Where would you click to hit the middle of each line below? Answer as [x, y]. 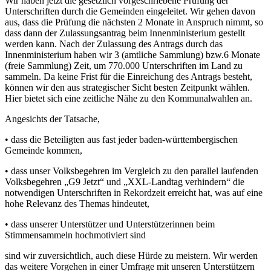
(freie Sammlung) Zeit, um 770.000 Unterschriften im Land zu [124, 65]
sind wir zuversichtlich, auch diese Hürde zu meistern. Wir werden [131, 255]
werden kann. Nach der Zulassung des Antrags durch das [114, 44]
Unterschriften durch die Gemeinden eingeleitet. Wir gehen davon [130, 11]
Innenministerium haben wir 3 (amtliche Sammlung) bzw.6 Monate [132, 54]
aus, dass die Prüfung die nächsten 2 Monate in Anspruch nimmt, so [134, 22]
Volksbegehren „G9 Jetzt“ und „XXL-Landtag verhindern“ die [125, 181]
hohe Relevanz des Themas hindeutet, [77, 203]
